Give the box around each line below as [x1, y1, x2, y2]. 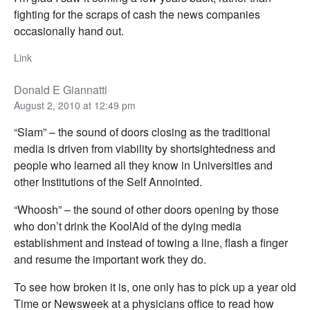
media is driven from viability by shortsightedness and [14, 140, 275, 157]
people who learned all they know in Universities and [14, 157, 273, 174]
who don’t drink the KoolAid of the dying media [14, 218, 241, 235]
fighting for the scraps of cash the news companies [14, 6, 260, 23]
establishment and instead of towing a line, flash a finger [14, 235, 288, 251]
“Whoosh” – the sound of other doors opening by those [14, 201, 279, 218]
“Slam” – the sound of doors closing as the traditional [14, 124, 271, 140]
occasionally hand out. [14, 23, 124, 39]
